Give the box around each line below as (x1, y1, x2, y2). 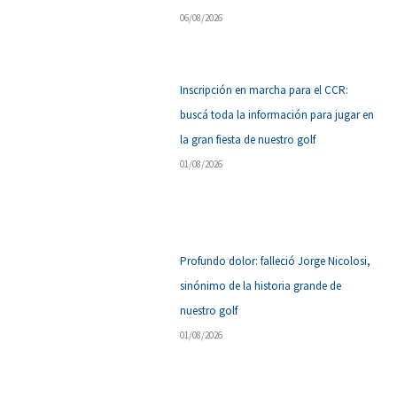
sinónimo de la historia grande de (180, 278, 342, 294)
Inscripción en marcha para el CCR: (180, 82, 349, 98)
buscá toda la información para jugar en (180, 107, 375, 123)
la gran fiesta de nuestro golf (180, 132, 316, 148)
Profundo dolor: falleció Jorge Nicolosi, (180, 253, 371, 269)
